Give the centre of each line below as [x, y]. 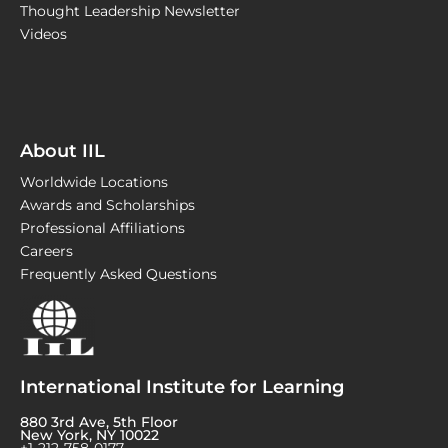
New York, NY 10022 [89, 435]
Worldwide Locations [94, 182]
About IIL [62, 151]
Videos [43, 34]
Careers [46, 251]
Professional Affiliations [102, 228]
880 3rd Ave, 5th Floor [99, 422]
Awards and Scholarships [107, 205]
